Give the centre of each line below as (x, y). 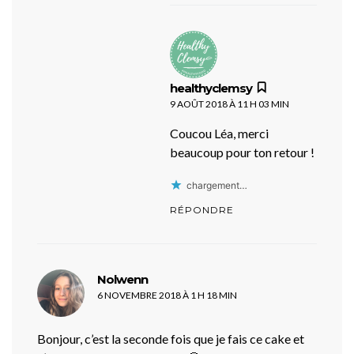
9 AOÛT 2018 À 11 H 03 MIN (230, 104)
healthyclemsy (211, 88)
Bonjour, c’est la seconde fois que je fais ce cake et (171, 338)
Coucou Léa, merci (219, 133)
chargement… (217, 185)
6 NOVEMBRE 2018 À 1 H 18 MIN (167, 295)
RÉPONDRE (202, 209)
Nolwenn (122, 279)
